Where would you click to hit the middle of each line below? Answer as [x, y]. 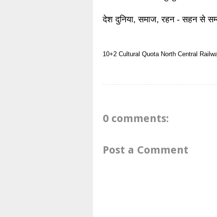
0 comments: [136, 118]
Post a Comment [146, 150]
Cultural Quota [139, 54]
